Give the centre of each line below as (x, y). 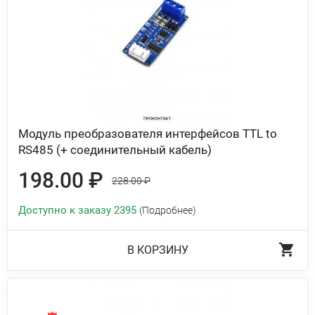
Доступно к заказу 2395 (79, 210)
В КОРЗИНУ (157, 250)
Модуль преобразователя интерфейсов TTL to (148, 134)
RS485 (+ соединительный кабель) (115, 150)
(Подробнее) (168, 210)
